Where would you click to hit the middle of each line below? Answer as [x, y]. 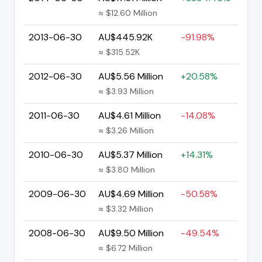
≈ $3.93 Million [126, 91]
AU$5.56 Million [131, 76]
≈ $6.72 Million [125, 248]
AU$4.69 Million [131, 194]
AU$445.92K [125, 37]
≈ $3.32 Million [126, 208]
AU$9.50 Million [131, 233]
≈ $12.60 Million [128, 13]
